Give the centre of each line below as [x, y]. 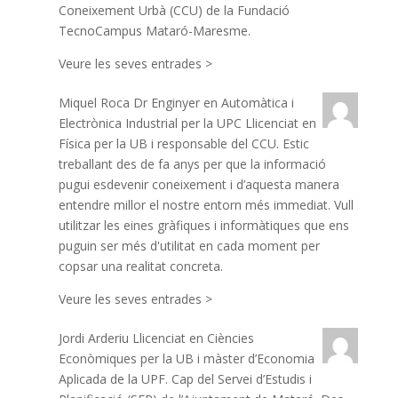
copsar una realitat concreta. [140, 266]
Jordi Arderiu [93, 338]
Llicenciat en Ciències [193, 338]
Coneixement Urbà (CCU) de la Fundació [174, 10]
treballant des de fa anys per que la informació [192, 164]
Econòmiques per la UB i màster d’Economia [186, 358]
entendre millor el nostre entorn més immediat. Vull [206, 205]
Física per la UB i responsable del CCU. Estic [183, 143]
